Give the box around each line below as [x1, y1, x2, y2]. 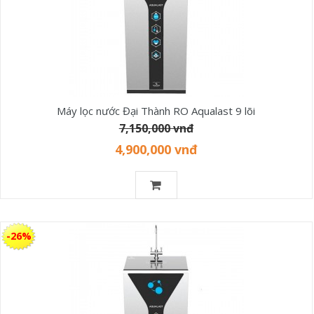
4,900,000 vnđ [114, 140, 198, 158]
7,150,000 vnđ [118, 120, 193, 136]
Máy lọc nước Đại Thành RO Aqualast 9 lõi [57, 103, 256, 118]
